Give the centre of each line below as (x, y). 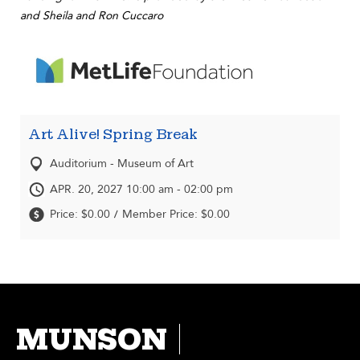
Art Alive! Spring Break (113, 135)
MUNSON (92, 340)
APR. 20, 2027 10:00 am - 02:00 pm (141, 190)
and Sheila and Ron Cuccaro (92, 16)
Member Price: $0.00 (176, 215)
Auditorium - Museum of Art (122, 164)
